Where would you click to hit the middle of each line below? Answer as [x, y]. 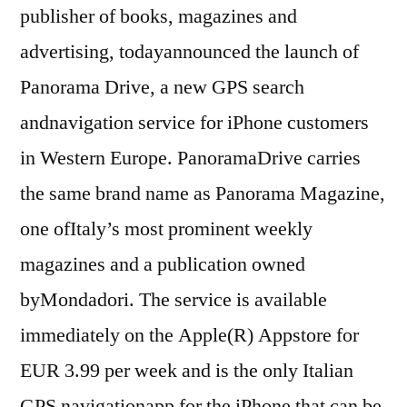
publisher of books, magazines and [159, 16]
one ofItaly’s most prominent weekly [166, 228]
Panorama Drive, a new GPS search [162, 87]
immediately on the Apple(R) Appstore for [189, 335]
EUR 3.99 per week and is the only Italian [187, 370]
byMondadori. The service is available [174, 299]
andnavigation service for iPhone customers [194, 122]
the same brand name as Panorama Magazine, [203, 193]
